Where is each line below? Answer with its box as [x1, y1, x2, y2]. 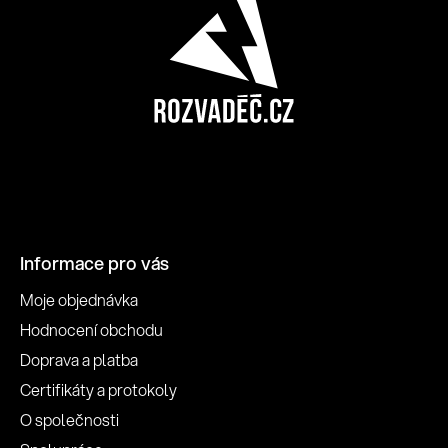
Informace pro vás [20, 250, 169, 277]
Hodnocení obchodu [20, 318, 163, 342]
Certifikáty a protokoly [20, 378, 177, 402]
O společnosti [20, 408, 119, 432]
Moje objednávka [20, 288, 138, 312]
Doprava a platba [20, 348, 138, 372]
